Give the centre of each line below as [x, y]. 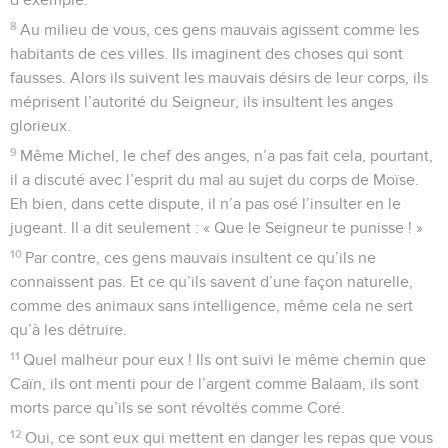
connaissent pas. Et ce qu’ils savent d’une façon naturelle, [211, 281]
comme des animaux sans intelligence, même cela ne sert [211, 305]
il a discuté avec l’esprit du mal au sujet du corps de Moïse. [214, 179]
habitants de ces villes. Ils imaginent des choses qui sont [206, 53]
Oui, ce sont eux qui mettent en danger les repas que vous [229, 437]
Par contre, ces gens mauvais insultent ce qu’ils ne [201, 257]
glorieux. [40, 125]
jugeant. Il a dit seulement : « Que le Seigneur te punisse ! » [216, 227]
